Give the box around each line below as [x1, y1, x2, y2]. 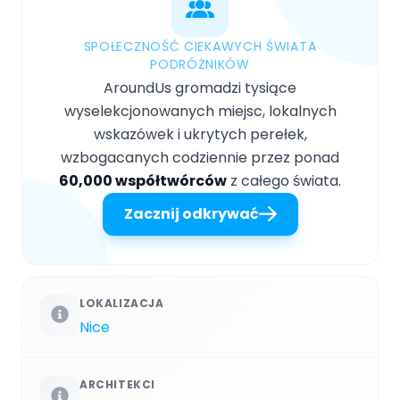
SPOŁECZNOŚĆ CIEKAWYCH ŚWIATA [83, 37, 317, 56]
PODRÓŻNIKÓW [150, 55, 250, 74]
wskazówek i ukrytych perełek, [93, 124, 307, 146]
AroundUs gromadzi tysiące [104, 78, 296, 99]
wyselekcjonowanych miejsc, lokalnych [63, 101, 337, 122]
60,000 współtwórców [59, 171, 227, 192]
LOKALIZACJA [79, 296, 164, 312]
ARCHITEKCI [79, 377, 155, 393]
